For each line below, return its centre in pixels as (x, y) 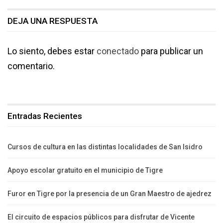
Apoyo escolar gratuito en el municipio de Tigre (85, 170)
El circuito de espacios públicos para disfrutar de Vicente (101, 217)
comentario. (31, 66)
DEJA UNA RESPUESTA (53, 21)
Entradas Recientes (45, 116)
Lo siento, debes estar (52, 51)
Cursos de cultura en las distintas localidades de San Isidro (105, 147)
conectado (118, 51)
